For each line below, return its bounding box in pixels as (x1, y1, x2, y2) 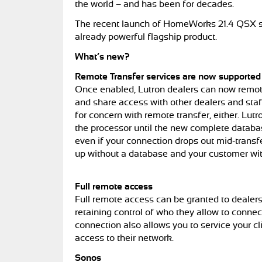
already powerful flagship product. (75, 32, 219, 42)
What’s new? (75, 52, 130, 61)
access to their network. (75, 233, 176, 243)
